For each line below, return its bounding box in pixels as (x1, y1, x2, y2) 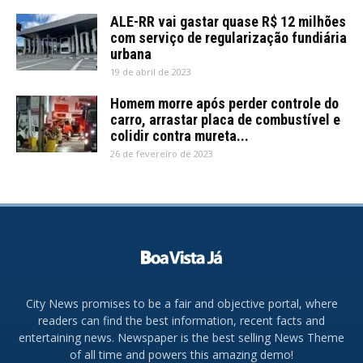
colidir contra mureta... (110, 126, 249, 144)
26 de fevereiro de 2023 (110, 147, 213, 160)
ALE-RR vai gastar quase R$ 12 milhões (110, 12, 346, 30)
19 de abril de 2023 (110, 65, 191, 78)
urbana (110, 45, 152, 62)
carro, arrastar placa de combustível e (110, 110, 340, 128)
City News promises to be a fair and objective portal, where (25, 296, 338, 312)
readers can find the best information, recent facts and (38, 313, 325, 329)
